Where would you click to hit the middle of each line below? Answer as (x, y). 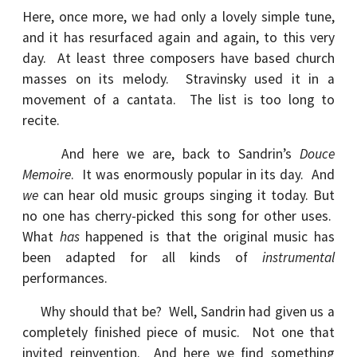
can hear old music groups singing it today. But (186, 195)
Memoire (47, 175)
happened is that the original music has (207, 237)
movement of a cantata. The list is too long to (178, 100)
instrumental (298, 257)
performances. (67, 278)
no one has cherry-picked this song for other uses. (178, 216)
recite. (41, 120)
